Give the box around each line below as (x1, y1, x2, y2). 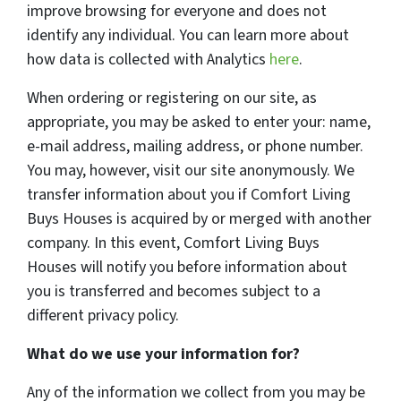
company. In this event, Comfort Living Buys (27, 232, 320, 255)
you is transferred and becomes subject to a (27, 280, 320, 303)
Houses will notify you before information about (27, 256, 347, 279)
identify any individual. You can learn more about (27, 24, 349, 47)
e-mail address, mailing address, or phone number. (27, 135, 363, 158)
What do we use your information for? (27, 343, 300, 366)
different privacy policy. (27, 304, 179, 328)
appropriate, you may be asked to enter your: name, (27, 111, 371, 134)
